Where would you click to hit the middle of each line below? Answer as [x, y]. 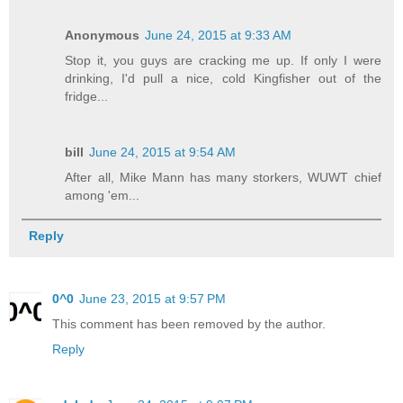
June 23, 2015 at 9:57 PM [152, 298]
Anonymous [103, 35]
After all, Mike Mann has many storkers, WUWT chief [223, 177]
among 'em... [103, 195]
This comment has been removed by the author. [189, 323]
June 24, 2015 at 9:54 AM [163, 152]
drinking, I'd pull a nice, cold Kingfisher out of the [223, 78]
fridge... [87, 96]
